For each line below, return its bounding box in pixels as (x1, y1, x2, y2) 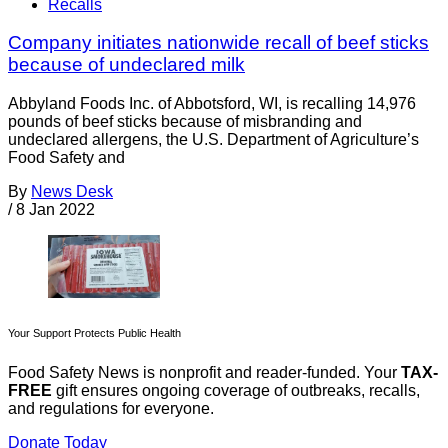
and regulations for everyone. (8, 400, 214, 418)
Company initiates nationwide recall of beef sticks (8, 32, 429, 54)
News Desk (31, 183, 113, 201)
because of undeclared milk (8, 54, 245, 76)
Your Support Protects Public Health (8, 327, 181, 340)
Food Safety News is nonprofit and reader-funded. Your (8, 364, 401, 382)
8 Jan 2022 (16, 201, 95, 219)
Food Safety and (8, 149, 125, 167)
